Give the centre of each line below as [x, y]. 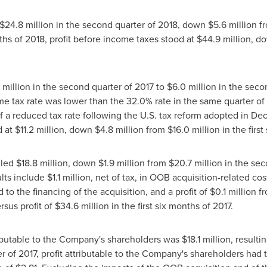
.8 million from [136, 129]
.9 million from [137, 163]
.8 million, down [64, 163]
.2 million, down [60, 129]
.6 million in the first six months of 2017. [152, 206]
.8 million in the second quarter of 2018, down [111, 24]
